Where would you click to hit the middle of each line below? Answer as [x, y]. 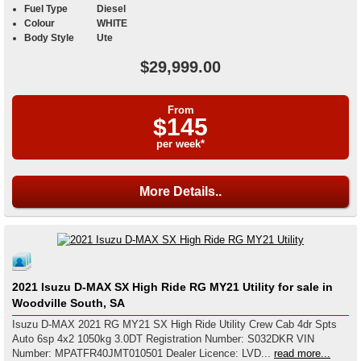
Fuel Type [46, 8]
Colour [39, 23]
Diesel [111, 8]
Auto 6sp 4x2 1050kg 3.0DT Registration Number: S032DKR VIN [79, 339]
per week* [180, 143]
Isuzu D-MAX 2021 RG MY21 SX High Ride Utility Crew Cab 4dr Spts [174, 325]
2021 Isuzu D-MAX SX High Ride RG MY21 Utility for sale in [172, 287]
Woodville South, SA [68, 303]
